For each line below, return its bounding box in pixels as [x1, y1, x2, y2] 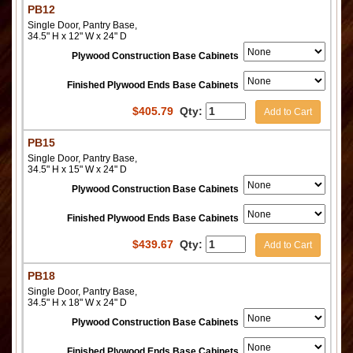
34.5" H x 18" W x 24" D [28, 297, 127, 309]
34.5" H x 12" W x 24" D [28, 31, 127, 43]
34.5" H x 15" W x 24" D [28, 164, 127, 176]
